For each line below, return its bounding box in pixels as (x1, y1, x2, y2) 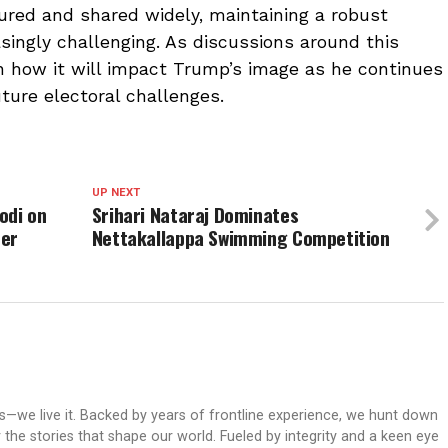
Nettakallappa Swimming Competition (91, 223, 390, 253)
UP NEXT (91, 186, 140, 200)
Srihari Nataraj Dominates (91, 200, 299, 230)
